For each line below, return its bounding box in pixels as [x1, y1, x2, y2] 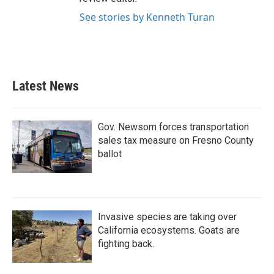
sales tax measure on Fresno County [98, 135, 254, 146]
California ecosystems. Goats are [98, 224, 240, 236]
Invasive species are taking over [98, 211, 237, 223]
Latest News [12, 78, 79, 94]
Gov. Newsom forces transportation [98, 121, 249, 133]
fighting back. [98, 238, 154, 250]
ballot [98, 148, 122, 160]
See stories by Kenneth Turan [80, 10, 215, 24]
